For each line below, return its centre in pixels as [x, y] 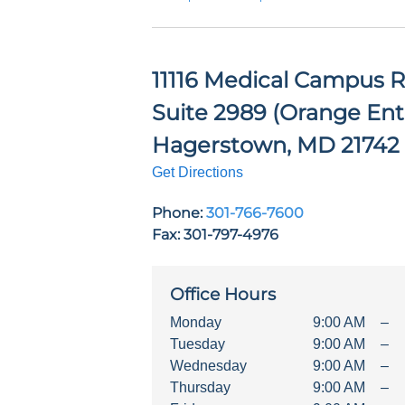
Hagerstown [219, 145]
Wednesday [208, 366]
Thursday [200, 388]
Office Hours [223, 295]
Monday [196, 323]
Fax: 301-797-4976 [215, 235]
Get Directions [198, 172]
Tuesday [198, 344]
